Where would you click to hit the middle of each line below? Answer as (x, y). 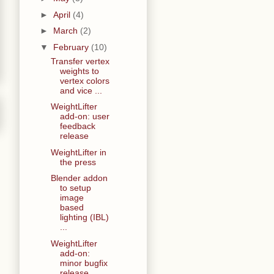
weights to (79, 71)
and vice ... (81, 90)
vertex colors (84, 80)
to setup (75, 188)
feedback (77, 126)
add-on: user (84, 117)
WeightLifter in (78, 152)
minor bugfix (83, 263)
